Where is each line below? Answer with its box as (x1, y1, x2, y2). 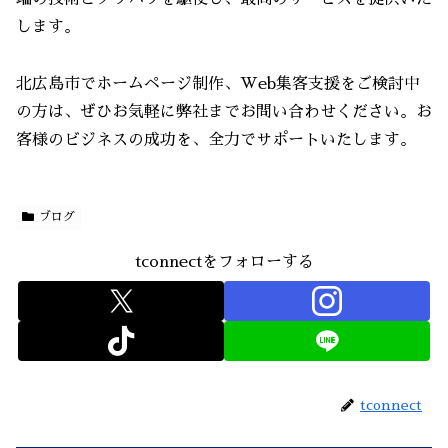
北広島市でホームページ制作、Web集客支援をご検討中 (16, 76, 420, 93)
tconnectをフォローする (134, 254, 314, 271)
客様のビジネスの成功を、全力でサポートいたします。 (16, 132, 416, 149)
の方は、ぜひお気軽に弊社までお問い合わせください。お (16, 104, 432, 121)
